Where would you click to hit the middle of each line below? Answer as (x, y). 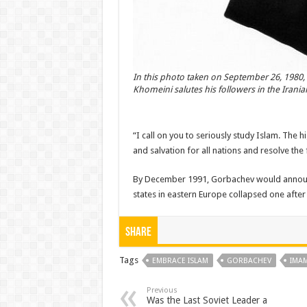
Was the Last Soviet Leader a (207, 300)
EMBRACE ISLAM (180, 260)
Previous (162, 290)
